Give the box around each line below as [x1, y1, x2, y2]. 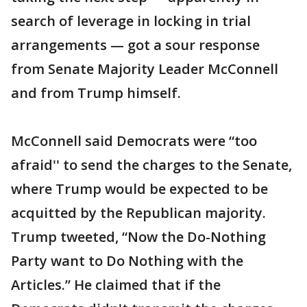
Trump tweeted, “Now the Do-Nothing [11, 228, 266, 246]
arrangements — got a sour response [11, 36, 260, 54]
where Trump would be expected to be [11, 180, 268, 198]
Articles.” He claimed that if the [11, 275, 221, 294]
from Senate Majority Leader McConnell [11, 60, 278, 78]
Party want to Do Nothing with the [11, 251, 243, 270]
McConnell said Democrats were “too [11, 132, 257, 150]
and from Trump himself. [11, 84, 181, 102]
